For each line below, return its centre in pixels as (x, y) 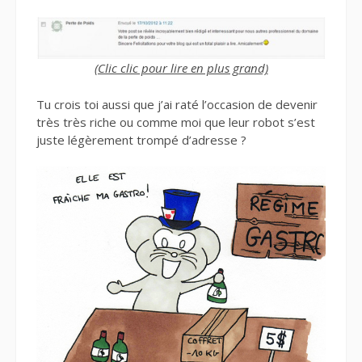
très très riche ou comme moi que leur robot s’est (176, 122)
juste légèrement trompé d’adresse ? (141, 139)
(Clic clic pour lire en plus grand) (181, 68)
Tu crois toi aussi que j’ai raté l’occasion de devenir (177, 104)
